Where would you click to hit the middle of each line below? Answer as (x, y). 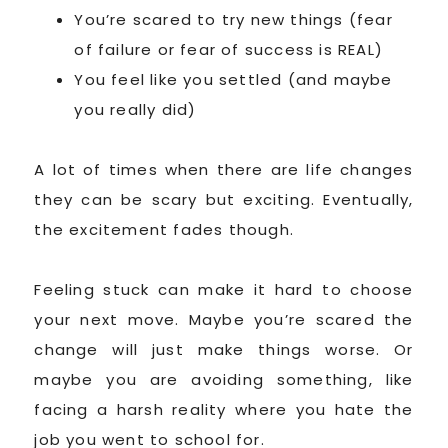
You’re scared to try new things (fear (233, 19)
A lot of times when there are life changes (224, 169)
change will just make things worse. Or (224, 349)
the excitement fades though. (164, 229)
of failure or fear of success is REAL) (228, 49)
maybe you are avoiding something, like (224, 379)
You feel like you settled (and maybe (233, 79)
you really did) (135, 109)
